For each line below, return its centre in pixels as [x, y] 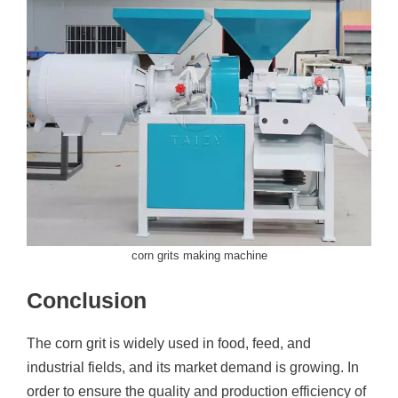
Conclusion [87, 300]
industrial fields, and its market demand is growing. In [193, 367]
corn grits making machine [199, 255]
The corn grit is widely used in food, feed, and [169, 343]
